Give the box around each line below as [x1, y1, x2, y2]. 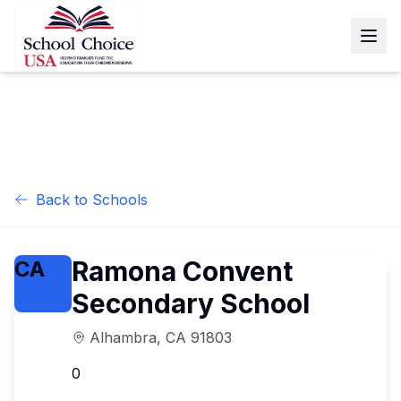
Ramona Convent [72, 255, 293, 287]
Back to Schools [36, 191, 148, 209]
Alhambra [90, 328, 157, 346]
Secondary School [72, 287, 310, 320]
